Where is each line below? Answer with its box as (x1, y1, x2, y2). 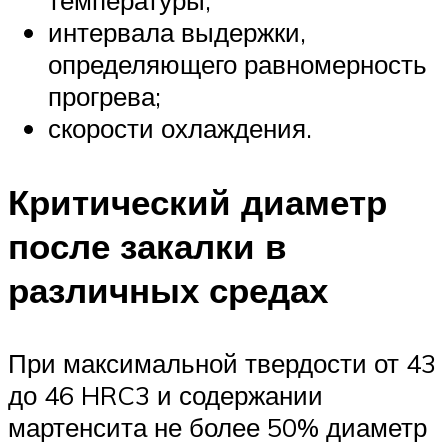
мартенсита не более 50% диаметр (8, 410, 427, 443)
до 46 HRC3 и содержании (8, 378, 323, 411)
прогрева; (48, 80, 161, 113)
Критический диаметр (8, 179, 387, 224)
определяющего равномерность (48, 48, 427, 81)
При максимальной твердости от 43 (8, 346, 436, 379)
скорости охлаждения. (48, 112, 312, 145)
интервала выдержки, (48, 16, 306, 49)
